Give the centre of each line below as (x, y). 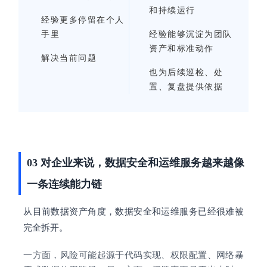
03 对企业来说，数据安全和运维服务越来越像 (136, 163)
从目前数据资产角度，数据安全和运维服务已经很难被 (133, 212)
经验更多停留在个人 (83, 20)
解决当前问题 (69, 58)
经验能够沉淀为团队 (191, 35)
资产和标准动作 (181, 49)
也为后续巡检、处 (186, 73)
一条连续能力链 (65, 184)
